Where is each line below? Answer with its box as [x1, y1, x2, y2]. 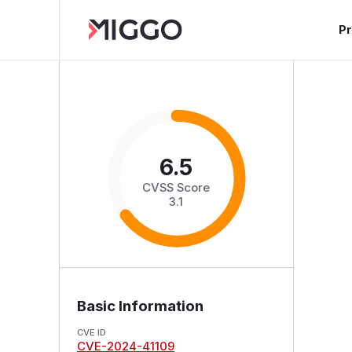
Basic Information [76, 296, 203, 315]
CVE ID [76, 326, 106, 338]
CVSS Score [142, 180, 211, 195]
